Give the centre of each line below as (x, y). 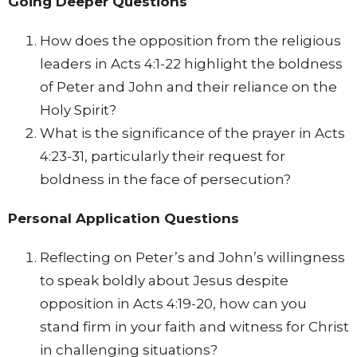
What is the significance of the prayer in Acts (192, 133)
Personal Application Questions (124, 219)
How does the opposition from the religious (190, 41)
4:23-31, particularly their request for (163, 157)
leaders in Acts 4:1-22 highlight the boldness (191, 64)
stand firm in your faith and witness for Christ (194, 327)
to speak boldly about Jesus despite (164, 281)
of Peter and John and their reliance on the (188, 87)
